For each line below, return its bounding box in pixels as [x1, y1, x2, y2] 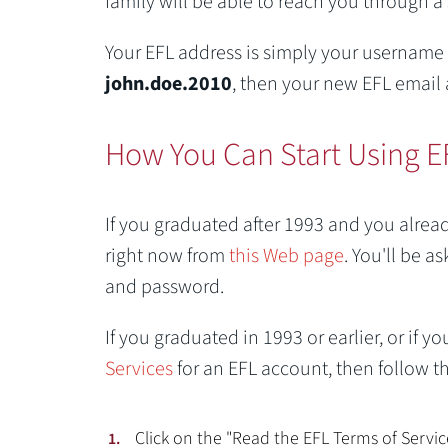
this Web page [228, 242, 344, 270]
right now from [104, 242, 229, 270]
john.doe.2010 [104, 70, 232, 98]
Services [104, 355, 173, 383]
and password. [104, 273, 224, 301]
